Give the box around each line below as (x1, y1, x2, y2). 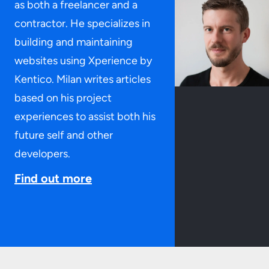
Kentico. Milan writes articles (14, 73, 151, 86)
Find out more (14, 171, 92, 186)
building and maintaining (14, 35, 133, 49)
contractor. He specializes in (14, 17, 150, 30)
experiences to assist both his (14, 110, 156, 123)
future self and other (14, 128, 113, 142)
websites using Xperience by (14, 54, 152, 67)
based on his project (14, 91, 112, 104)
